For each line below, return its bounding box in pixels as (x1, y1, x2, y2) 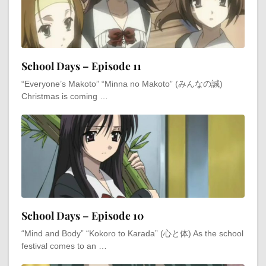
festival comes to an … (21, 240, 107, 251)
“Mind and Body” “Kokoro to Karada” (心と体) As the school (21, 228, 243, 238)
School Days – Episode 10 (21, 208, 144, 222)
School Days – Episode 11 (21, 58, 141, 72)
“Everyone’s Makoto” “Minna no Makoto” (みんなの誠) (21, 78, 223, 88)
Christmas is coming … (21, 91, 108, 101)
